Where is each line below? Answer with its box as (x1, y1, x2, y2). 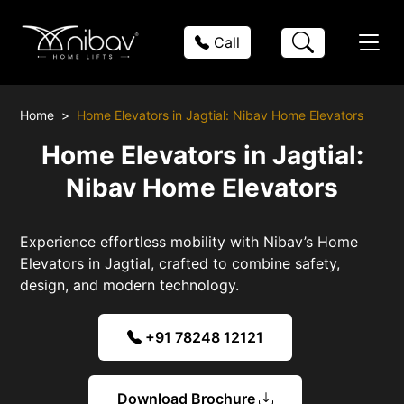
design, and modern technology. (20, 275, 240, 294)
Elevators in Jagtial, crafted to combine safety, (20, 253, 341, 272)
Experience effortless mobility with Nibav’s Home (20, 232, 359, 251)
